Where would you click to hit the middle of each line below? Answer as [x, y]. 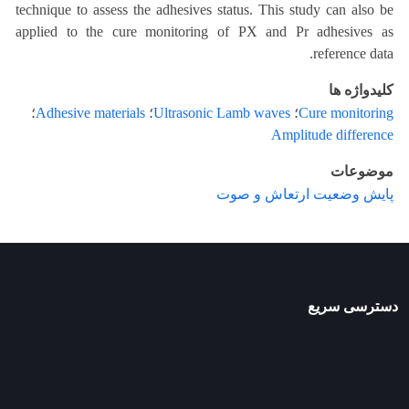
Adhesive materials [90, 113]
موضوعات [362, 171]
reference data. [353, 53]
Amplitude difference [332, 135]
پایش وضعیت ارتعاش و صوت [305, 194]
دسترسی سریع [353, 306]
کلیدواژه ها [361, 90]
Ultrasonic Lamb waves [222, 113]
